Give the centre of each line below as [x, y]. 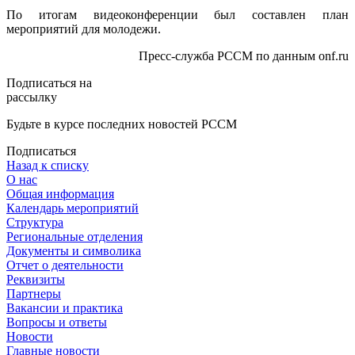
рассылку [32, 97]
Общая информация [60, 193]
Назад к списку [48, 165]
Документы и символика [74, 250]
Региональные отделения [74, 236]
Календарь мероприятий [73, 208]
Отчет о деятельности [65, 265]
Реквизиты [36, 279]
